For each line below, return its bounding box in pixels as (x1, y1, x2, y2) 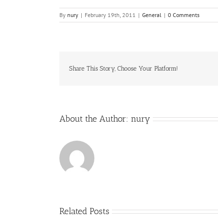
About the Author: (59, 113, 131, 124)
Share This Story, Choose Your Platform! (69, 65, 178, 73)
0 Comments (168, 11, 200, 18)
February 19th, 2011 (85, 11, 136, 18)
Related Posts (59, 205, 109, 217)
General (142, 11, 162, 18)
